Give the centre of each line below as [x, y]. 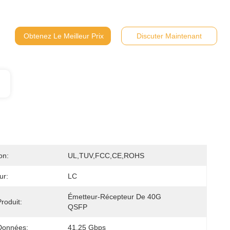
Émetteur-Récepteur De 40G [114, 197]
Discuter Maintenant [169, 36]
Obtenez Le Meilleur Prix [63, 36]
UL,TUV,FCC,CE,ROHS [106, 156]
